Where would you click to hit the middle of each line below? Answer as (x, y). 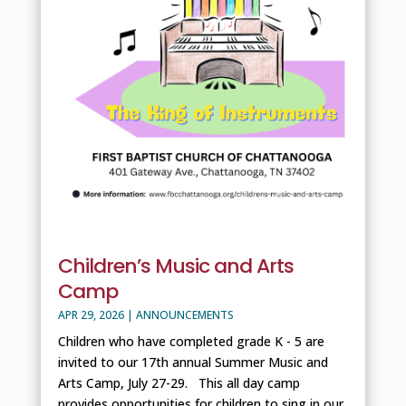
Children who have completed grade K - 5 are (191, 342)
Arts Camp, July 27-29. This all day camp (179, 383)
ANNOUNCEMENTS (184, 315)
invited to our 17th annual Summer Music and (193, 362)
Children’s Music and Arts (175, 266)
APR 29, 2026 (91, 315)
